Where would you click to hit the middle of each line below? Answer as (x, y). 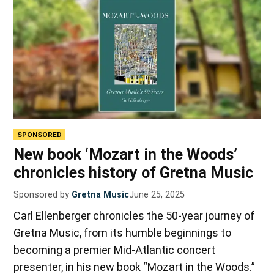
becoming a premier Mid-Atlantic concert (115, 250)
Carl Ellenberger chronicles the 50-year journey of (134, 216)
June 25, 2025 (157, 195)
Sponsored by (42, 195)
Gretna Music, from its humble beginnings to (123, 233)
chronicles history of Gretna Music (134, 173)
